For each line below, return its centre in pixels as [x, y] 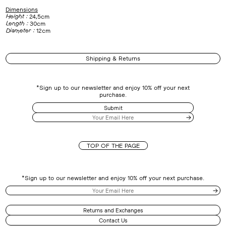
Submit [113, 108]
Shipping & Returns [113, 58]
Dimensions [22, 9]
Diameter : [20, 31]
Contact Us [113, 220]
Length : [17, 23]
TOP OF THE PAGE [113, 146]
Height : [16, 16]
